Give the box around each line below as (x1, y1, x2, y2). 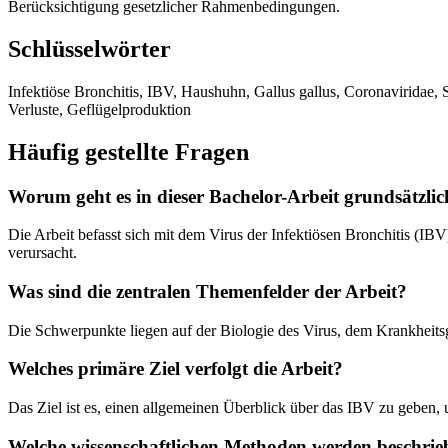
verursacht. (8, 244, 77, 262)
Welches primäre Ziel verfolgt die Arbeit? (8, 358, 343, 380)
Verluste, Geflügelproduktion (8, 100, 191, 118)
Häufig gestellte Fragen (8, 138, 249, 165)
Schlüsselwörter (8, 35, 171, 62)
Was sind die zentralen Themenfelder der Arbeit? (8, 281, 407, 302)
